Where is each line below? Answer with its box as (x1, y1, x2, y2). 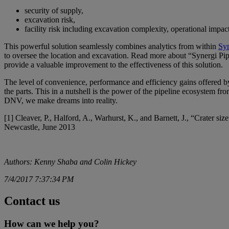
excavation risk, (25, 15, 75, 24)
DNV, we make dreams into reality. (4, 96, 118, 105)
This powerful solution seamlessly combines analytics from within (4, 41, 218, 51)
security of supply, (25, 6, 83, 15)
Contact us (4, 194, 60, 208)
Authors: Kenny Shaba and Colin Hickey (4, 157, 136, 166)
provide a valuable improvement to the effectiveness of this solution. (4, 60, 223, 69)
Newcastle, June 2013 (4, 122, 75, 131)
